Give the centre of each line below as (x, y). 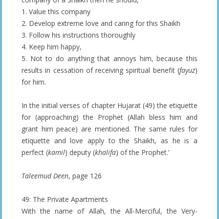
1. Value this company (56, 12)
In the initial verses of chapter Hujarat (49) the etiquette (109, 106)
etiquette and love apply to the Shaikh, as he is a (109, 141)
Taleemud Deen (45, 176)
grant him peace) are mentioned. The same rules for (109, 129)
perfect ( (35, 153)
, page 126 (85, 176)
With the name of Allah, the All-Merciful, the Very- (109, 211)
